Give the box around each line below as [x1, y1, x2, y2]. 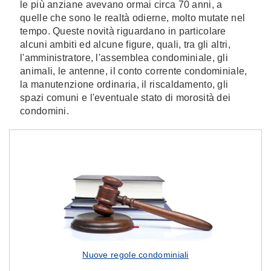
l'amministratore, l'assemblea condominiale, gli [20, 53, 229, 63]
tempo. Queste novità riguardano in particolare [20, 26, 226, 36]
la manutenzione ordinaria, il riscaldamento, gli [20, 79, 229, 90]
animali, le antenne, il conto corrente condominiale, [20, 66, 247, 76]
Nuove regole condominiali [82, 250, 189, 260]
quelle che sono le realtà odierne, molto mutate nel [20, 13, 246, 23]
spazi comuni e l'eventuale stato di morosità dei [20, 93, 231, 103]
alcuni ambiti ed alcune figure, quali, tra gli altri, [20, 39, 230, 50]
